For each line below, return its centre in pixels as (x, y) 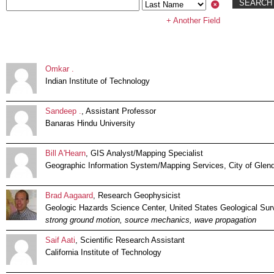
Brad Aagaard (69, 196)
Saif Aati (60, 240)
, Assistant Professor (119, 111)
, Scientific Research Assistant (130, 240)
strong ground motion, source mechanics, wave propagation (151, 220)
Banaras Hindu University (90, 124)
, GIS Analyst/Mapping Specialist (144, 154)
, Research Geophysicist (137, 196)
